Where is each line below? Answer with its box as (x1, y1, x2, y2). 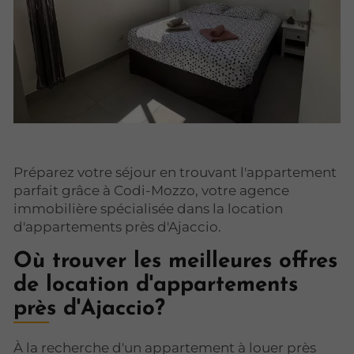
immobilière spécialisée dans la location (13, 201, 283, 217)
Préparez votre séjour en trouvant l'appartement (13, 164, 337, 181)
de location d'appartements (13, 274, 298, 297)
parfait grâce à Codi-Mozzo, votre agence (13, 183, 289, 199)
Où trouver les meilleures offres (13, 250, 337, 273)
